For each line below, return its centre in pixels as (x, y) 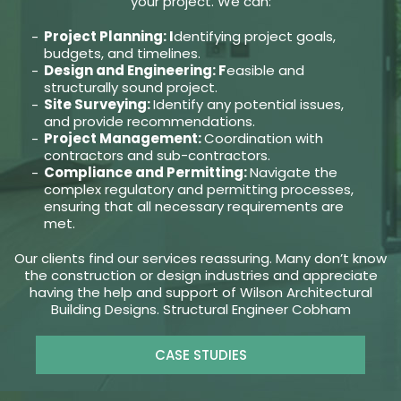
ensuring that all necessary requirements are (193, 207)
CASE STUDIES (200, 355)
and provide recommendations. (149, 122)
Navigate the (293, 173)
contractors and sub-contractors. (157, 156)
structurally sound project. (130, 88)
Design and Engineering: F (135, 71)
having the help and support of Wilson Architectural (200, 293)
